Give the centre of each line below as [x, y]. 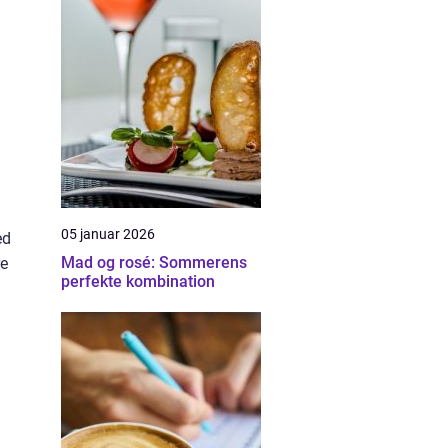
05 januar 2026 [108, 234]
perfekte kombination [138, 281]
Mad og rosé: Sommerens [154, 262]
